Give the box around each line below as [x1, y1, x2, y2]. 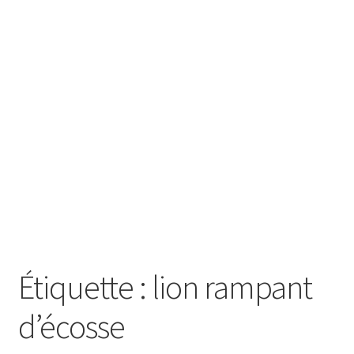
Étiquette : [17, 266, 152, 308]
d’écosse [17, 306, 125, 348]
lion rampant [151, 266, 312, 308]
